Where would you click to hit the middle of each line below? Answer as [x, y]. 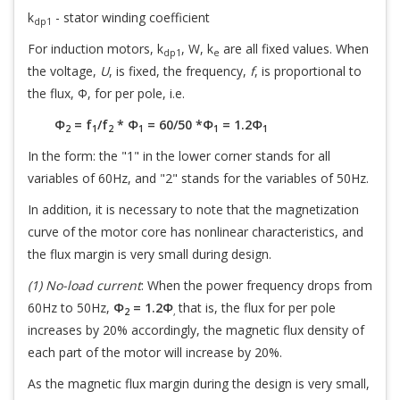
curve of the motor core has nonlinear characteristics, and [196, 232]
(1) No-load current [84, 285]
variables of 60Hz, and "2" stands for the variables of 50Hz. [198, 178]
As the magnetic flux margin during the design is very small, [199, 383]
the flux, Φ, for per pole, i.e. [106, 93]
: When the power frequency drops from [257, 285]
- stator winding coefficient [131, 17]
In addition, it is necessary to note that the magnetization [193, 209]
